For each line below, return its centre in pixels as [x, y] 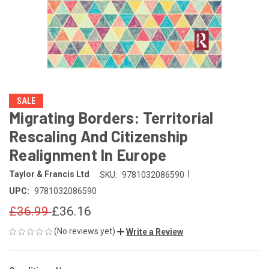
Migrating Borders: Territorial [111, 117]
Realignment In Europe [88, 155]
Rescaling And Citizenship [99, 136]
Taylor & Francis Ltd [49, 174]
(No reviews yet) [85, 231]
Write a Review [155, 231]
